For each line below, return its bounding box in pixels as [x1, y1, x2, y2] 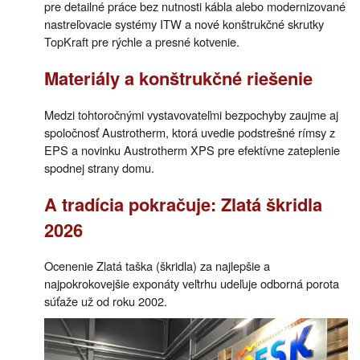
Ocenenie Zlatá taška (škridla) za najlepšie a [44, 257, 270, 275]
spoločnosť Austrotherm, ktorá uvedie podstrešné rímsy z [44, 123, 335, 141]
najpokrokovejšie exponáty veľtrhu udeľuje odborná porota [44, 275, 339, 292]
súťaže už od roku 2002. [44, 292, 167, 310]
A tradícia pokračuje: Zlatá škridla [44, 190, 322, 217]
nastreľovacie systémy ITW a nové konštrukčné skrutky [44, 15, 324, 33]
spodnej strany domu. [44, 158, 154, 176]
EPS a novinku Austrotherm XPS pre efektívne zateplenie [44, 141, 340, 158]
